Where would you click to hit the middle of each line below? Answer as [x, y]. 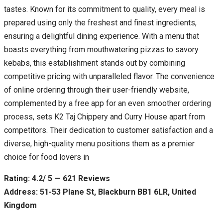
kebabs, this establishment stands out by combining [95, 63]
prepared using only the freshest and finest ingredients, [100, 22]
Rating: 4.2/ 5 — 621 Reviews [57, 178]
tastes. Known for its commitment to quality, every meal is [105, 9]
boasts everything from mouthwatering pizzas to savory [101, 49]
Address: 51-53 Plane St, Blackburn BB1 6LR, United [100, 192]
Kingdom [20, 205]
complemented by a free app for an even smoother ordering [108, 103]
